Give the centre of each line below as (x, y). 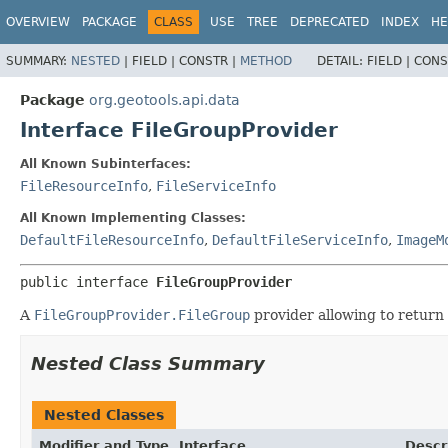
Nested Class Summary (148, 363)
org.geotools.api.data (164, 99)
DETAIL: (342, 60)
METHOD (266, 60)
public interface (88, 281)
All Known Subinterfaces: (105, 163)
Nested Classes (104, 414)
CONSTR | (209, 60)
